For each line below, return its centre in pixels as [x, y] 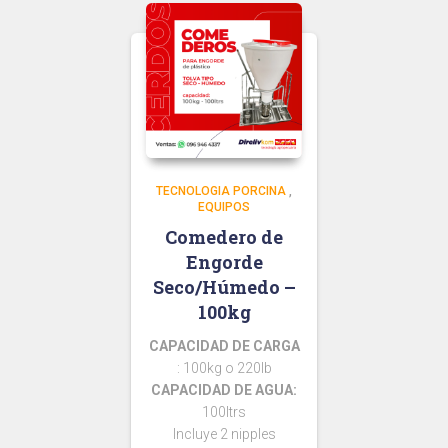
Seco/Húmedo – [224, 286]
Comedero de [224, 236]
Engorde [224, 261]
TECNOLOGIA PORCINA [221, 190]
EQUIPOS [224, 206]
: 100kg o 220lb [224, 367]
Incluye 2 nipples [224, 433]
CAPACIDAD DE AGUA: [224, 389]
